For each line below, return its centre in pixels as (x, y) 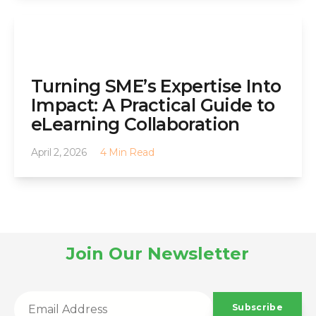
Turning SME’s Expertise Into (156, 86)
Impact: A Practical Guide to (153, 105)
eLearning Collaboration (135, 124)
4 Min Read (127, 153)
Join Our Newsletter (158, 253)
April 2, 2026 (60, 153)
